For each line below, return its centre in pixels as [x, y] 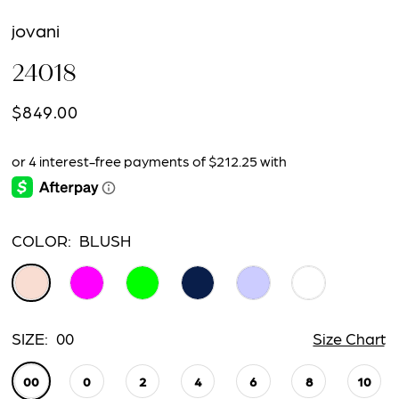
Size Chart [349, 338]
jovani [36, 30]
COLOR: [42, 240]
